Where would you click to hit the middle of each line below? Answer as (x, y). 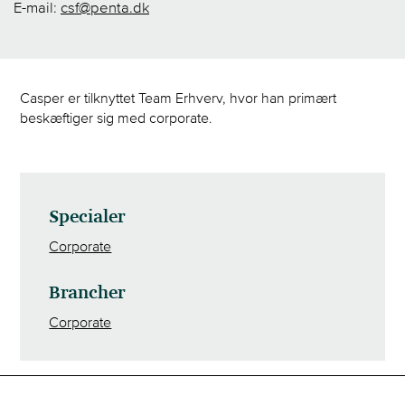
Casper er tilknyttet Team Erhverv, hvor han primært (179, 97)
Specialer (87, 217)
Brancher (87, 293)
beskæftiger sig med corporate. (117, 117)
